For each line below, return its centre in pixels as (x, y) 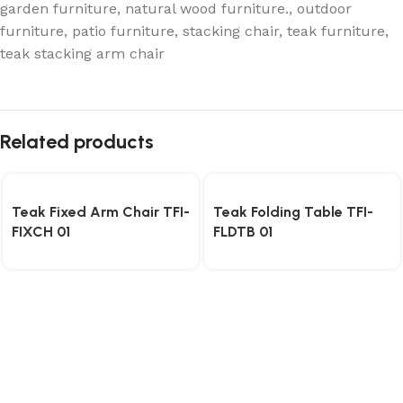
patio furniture (123, 31)
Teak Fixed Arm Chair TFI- (101, 212)
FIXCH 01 (41, 232)
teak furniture (336, 31)
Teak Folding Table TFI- (293, 212)
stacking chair (231, 31)
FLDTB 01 (243, 232)
